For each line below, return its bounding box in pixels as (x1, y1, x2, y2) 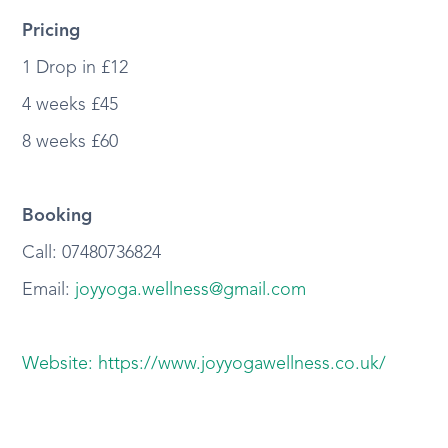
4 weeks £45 (22, 96, 119, 114)
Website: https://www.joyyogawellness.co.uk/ (22, 355, 387, 373)
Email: (22, 281, 76, 299)
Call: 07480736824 (22, 244, 167, 262)
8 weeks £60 (22, 133, 119, 151)
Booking (22, 207, 93, 225)
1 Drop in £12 (22, 59, 129, 77)
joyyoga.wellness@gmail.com (75, 281, 307, 299)
